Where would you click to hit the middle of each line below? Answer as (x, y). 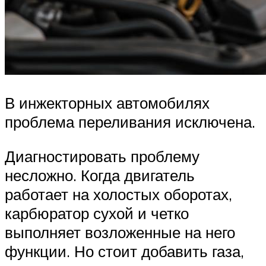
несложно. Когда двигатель (100, 175)
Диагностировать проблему (102, 156)
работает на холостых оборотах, (118, 194)
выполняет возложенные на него (120, 232)
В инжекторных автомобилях (107, 103)
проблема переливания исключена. (130, 122)
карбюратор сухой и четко (97, 213)
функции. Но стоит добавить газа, (124, 251)
